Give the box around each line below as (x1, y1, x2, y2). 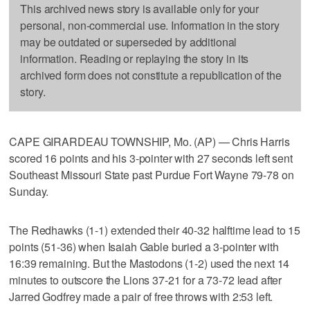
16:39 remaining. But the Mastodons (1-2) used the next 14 (9, 255, 290, 271)
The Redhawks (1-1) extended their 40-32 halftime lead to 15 (9, 221, 301, 238)
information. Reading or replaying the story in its (20, 50, 249, 66)
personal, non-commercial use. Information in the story (20, 17, 280, 33)
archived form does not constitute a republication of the (20, 66, 282, 83)
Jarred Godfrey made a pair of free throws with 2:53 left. (9, 288, 273, 304)
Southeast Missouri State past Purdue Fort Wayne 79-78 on (9, 166, 294, 183)
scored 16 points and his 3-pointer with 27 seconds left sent (9, 149, 293, 166)
